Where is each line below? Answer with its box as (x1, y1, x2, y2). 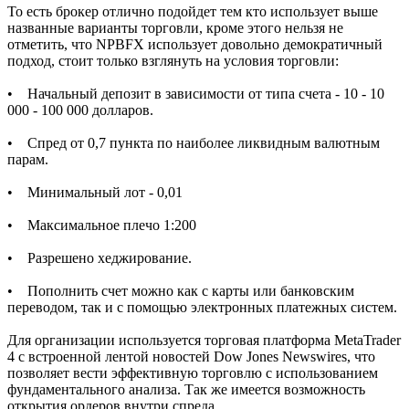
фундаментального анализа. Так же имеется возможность (7, 382, 365, 398)
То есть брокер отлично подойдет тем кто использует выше (7, 4, 378, 20)
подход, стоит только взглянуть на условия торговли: (7, 53, 339, 69)
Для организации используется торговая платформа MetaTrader (7, 332, 401, 349)
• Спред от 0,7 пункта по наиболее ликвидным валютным (7, 135, 380, 152)
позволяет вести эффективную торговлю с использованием (7, 365, 378, 382)
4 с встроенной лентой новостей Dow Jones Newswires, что (7, 349, 375, 365)
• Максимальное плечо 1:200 (7, 217, 196, 234)
